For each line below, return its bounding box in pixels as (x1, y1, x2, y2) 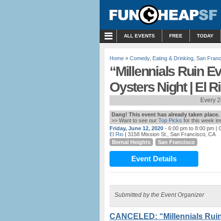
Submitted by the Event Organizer (114, 191, 204, 198)
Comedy (130, 55, 149, 61)
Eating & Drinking (152, 55, 193, 61)
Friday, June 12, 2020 (110, 125, 163, 131)
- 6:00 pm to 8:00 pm (165, 125, 214, 131)
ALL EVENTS (124, 33, 155, 38)
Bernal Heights (112, 139, 150, 145)
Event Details (131, 154, 177, 163)
